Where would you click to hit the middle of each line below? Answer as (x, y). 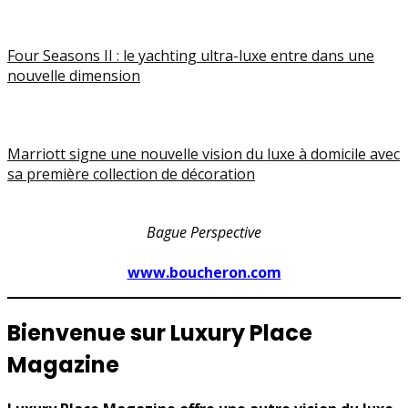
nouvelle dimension (74, 76)
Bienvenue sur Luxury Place (160, 333)
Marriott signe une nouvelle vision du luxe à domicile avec (204, 154)
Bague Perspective (204, 233)
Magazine (63, 365)
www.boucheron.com (204, 273)
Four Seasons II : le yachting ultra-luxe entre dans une (191, 56)
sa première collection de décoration (131, 174)
